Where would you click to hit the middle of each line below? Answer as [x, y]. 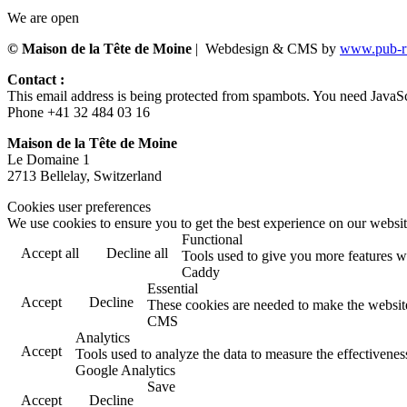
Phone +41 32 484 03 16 [79, 112]
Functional [212, 239]
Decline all [137, 253]
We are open [43, 17]
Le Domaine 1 [49, 159]
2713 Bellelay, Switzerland [84, 175]
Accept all [50, 253]
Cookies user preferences [79, 206]
